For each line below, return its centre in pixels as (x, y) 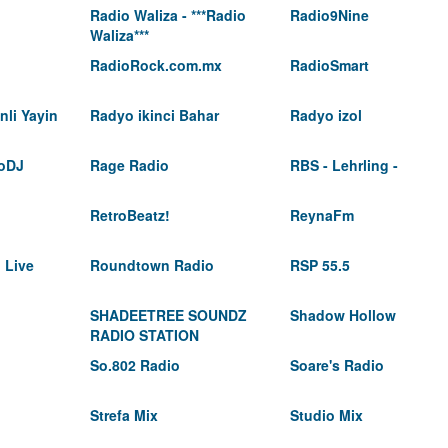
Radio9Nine (329, 15)
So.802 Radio (135, 365)
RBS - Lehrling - (344, 165)
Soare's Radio (337, 365)
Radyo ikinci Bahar (154, 115)
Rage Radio (129, 165)
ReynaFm (322, 215)
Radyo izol (326, 115)
